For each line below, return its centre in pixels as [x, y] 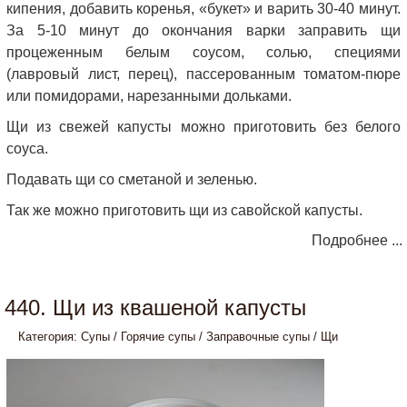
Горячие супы [158, 337]
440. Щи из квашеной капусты [155, 308]
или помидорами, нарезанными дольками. [149, 96]
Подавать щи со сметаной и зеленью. [132, 179]
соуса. [27, 149]
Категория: [50, 337]
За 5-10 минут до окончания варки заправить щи [203, 30]
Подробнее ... [357, 240]
